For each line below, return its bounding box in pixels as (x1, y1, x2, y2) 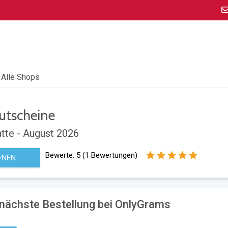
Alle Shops (1, 72, 40, 82)
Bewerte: (45, 151, 76, 160)
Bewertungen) (89, 151, 137, 160)
